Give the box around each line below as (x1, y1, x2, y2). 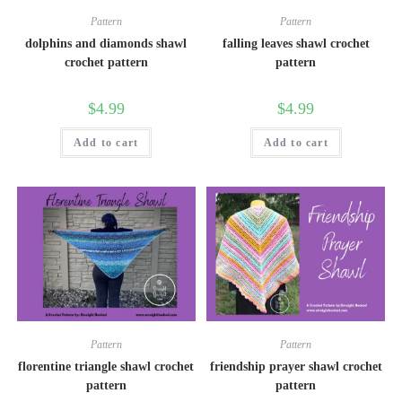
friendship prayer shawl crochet (209, 359, 382, 373)
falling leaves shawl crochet (222, 36, 370, 50)
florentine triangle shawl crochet (18, 359, 195, 373)
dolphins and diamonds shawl (25, 36, 188, 50)
